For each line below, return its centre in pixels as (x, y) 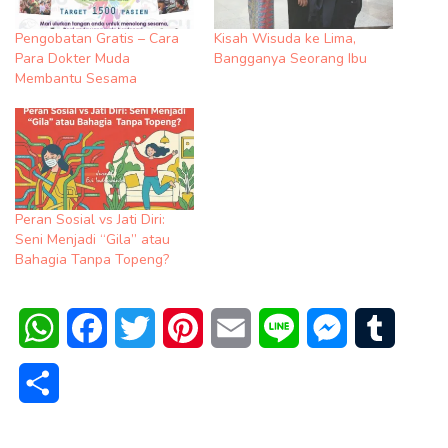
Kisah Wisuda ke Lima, (285, 39)
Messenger (386, 328)
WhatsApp (98, 328)
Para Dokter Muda (72, 59)
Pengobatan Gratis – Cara (97, 39)
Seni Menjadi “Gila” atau (92, 240)
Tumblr (418, 328)
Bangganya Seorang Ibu (290, 59)
